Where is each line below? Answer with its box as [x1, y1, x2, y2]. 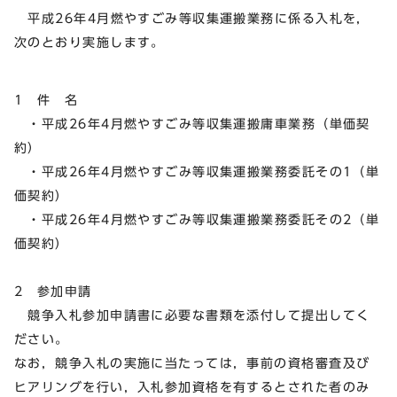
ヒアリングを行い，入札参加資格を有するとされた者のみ [14, 379, 370, 393]
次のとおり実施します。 [14, 35, 165, 49]
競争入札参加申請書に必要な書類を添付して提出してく [14, 307, 370, 322]
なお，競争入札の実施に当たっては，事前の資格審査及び [14, 355, 370, 370]
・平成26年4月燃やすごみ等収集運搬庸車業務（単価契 [14, 116, 370, 130]
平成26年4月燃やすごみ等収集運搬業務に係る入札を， [14, 11, 370, 25]
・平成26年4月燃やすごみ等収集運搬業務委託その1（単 [14, 164, 380, 178]
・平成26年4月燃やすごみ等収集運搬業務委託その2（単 [14, 212, 380, 226]
